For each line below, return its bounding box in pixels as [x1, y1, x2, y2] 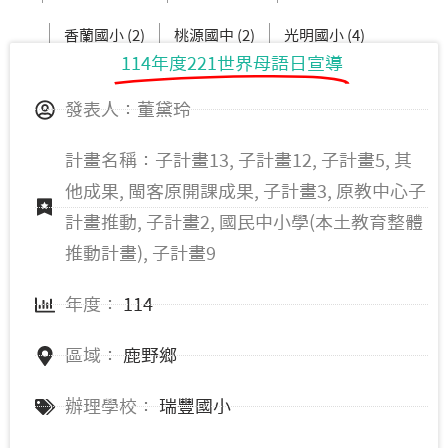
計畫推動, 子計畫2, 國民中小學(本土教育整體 [65, 213, 423, 232]
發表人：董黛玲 [65, 100, 191, 119]
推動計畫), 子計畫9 [65, 244, 216, 263]
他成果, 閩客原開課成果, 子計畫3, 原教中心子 [65, 182, 426, 201]
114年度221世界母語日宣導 [120, 54, 343, 73]
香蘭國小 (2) [64, 28, 145, 44]
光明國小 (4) [284, 28, 365, 44]
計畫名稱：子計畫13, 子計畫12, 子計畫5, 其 [65, 151, 412, 170]
